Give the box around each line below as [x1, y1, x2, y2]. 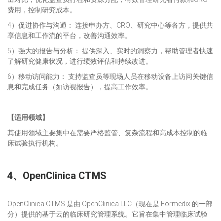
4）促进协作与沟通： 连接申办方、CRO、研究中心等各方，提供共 [7, 21, 213, 29]
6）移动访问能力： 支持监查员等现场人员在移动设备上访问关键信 [7, 73, 213, 80]
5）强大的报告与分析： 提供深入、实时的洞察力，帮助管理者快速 [7, 47, 213, 55]
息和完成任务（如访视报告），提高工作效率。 [7, 83, 152, 91]
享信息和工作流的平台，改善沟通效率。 [7, 32, 132, 39]
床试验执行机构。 [7, 139, 63, 147]
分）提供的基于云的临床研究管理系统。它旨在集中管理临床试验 [7, 210, 208, 218]
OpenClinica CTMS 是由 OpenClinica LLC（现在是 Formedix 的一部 [7, 200, 213, 208]
